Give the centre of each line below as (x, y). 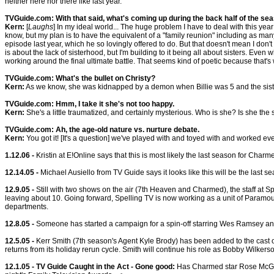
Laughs (41, 27)
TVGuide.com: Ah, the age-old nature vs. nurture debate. (102, 130)
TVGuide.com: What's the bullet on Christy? (80, 78)
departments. (27, 207)
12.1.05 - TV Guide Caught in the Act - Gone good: (90, 267)
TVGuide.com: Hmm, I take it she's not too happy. (90, 104)
